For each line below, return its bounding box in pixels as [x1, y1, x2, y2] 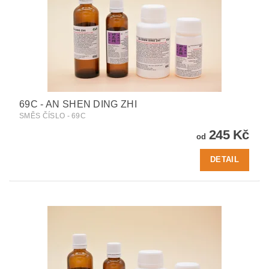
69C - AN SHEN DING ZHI [19, 98, 138, 109]
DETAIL [210, 155, 239, 165]
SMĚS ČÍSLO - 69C [19, 111, 86, 120]
